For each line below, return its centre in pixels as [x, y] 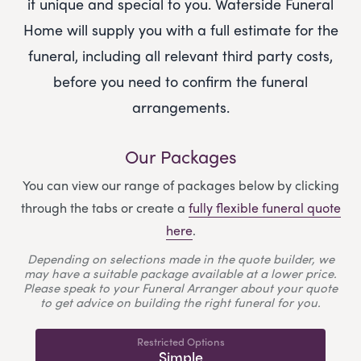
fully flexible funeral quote [264, 208]
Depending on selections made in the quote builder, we [180, 259]
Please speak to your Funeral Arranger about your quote [180, 288]
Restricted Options [180, 342]
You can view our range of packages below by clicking [180, 185]
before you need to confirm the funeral [180, 81]
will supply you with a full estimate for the [202, 30]
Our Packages [180, 157]
